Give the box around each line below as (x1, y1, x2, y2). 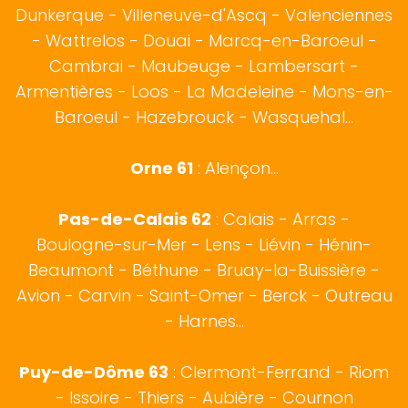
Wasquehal (252, 106, 345, 129)
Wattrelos (45, 29, 125, 53)
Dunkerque (15, 4, 104, 27)
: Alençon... (192, 157, 279, 180)
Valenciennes (285, 4, 393, 27)
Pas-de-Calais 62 (58, 208, 211, 231)
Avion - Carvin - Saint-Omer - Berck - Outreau (15, 284, 393, 308)
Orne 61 (129, 157, 193, 180)
